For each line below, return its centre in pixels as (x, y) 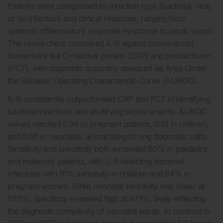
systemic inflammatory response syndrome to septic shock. (111, 31)
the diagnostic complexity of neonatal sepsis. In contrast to (109, 211)
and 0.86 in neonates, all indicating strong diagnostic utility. (108, 136)
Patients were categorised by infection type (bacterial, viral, (110, 6)
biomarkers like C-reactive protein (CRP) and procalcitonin (109, 56)
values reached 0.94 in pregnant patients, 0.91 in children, (108, 124)
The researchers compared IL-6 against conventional (100, 43)
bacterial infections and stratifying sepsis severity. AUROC (107, 111)
